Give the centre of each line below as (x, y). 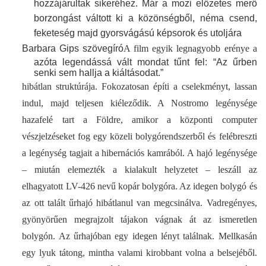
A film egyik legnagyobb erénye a (190, 48)
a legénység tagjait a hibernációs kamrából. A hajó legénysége (140, 153)
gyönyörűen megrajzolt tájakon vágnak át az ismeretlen (140, 219)
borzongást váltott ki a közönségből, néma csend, (145, 18)
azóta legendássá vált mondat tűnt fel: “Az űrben (145, 62)
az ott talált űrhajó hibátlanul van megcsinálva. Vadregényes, (140, 202)
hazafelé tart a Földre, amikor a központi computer (140, 119)
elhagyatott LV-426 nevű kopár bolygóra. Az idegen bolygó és (140, 186)
